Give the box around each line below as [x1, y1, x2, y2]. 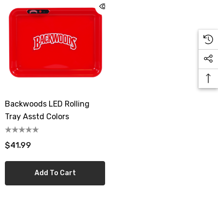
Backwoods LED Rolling [5, 99, 90, 109]
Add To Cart [34, 169, 76, 177]
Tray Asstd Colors [5, 112, 69, 121]
